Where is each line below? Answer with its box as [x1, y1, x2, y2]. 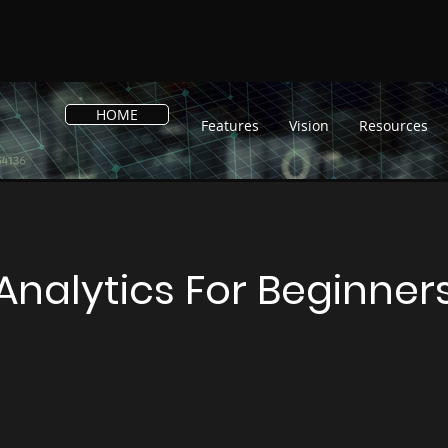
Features [201, 116, 259, 135]
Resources [359, 116, 428, 135]
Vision [289, 116, 329, 135]
